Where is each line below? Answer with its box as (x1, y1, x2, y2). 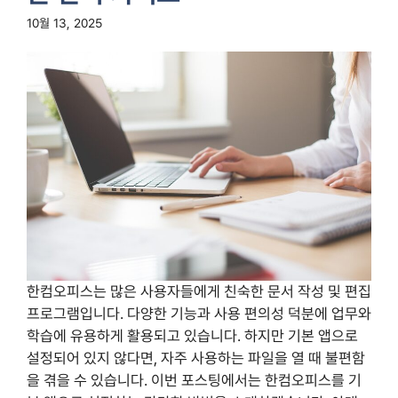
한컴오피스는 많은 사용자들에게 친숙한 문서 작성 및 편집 (27, 283, 371, 301)
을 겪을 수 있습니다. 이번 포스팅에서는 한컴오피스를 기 (27, 371, 362, 390)
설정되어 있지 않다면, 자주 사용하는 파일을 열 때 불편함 (27, 349, 365, 368)
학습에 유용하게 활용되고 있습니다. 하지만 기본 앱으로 (27, 327, 358, 346)
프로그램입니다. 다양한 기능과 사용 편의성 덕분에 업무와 (27, 305, 371, 323)
